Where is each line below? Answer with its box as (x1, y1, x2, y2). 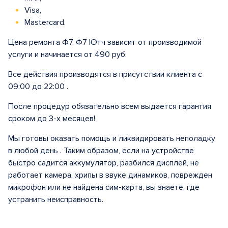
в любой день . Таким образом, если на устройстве (8, 146, 194, 156)
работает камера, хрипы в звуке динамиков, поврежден (8, 170, 212, 180)
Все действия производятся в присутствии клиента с (8, 69, 202, 79)
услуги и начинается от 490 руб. (8, 49, 127, 60)
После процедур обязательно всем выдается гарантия (8, 101, 211, 111)
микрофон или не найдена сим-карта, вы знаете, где (8, 182, 199, 192)
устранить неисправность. (8, 194, 103, 205)
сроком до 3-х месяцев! (8, 113, 95, 124)
